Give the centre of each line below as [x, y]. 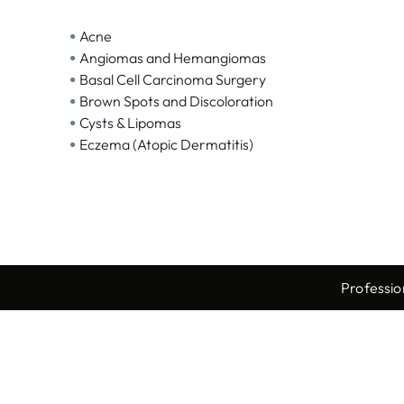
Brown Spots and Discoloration [176, 101]
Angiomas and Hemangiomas [173, 58]
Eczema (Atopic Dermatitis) [166, 145]
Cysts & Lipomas [130, 123]
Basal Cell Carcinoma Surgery [173, 80]
